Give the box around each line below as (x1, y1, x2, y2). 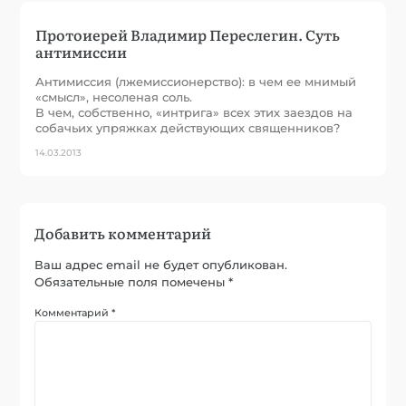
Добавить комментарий (34, 221, 212, 244)
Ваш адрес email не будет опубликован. (34, 256, 288, 272)
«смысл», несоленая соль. (35, 89, 193, 104)
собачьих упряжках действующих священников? (35, 120, 341, 135)
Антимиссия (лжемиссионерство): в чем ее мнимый (35, 73, 357, 89)
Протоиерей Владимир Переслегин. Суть (35, 23, 341, 45)
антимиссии (35, 40, 128, 63)
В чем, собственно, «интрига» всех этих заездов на (35, 104, 353, 120)
